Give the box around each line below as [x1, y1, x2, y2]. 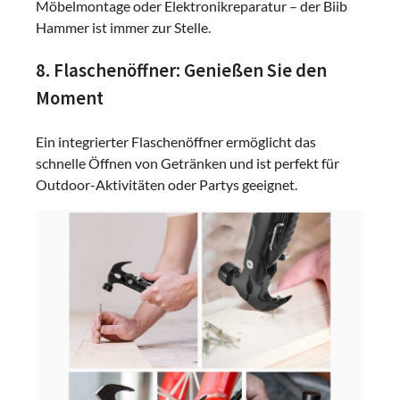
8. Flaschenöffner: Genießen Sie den [36, 58, 327, 82]
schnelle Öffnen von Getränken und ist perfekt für [36, 154, 339, 171]
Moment [36, 86, 104, 110]
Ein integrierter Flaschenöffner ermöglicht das [36, 132, 316, 150]
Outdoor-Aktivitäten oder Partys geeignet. [36, 175, 297, 193]
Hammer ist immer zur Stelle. [36, 18, 211, 36]
